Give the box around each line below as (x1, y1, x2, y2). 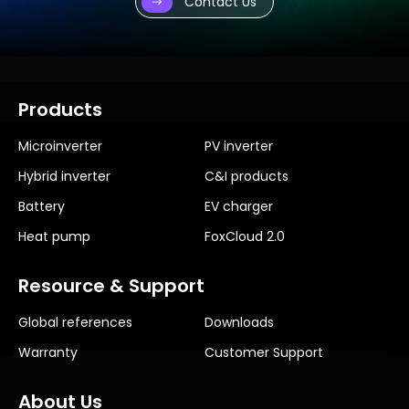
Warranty (18, 343, 78, 362)
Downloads (204, 313, 274, 332)
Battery (18, 197, 65, 216)
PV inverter (204, 137, 273, 156)
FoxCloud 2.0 (204, 227, 285, 246)
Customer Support (204, 343, 323, 362)
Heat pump (18, 227, 90, 246)
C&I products (204, 167, 288, 186)
